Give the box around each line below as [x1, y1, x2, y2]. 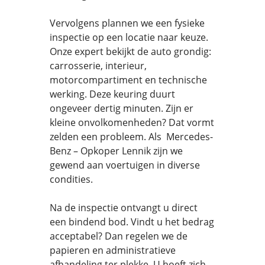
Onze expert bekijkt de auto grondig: [50, 45, 211, 58]
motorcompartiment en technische [50, 73, 207, 86]
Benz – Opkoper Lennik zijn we [50, 144, 183, 157]
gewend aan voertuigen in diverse [50, 159, 200, 172]
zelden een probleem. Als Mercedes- [50, 130, 213, 143]
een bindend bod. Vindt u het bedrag [50, 215, 214, 228]
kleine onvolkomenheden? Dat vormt [50, 116, 214, 129]
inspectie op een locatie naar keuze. [50, 31, 208, 44]
